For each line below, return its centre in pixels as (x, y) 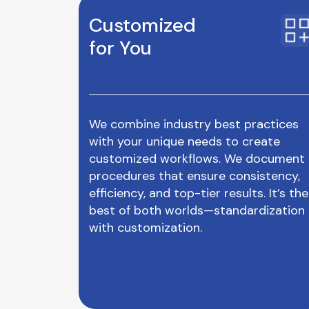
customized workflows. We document (197, 159)
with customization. (146, 228)
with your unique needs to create (185, 141)
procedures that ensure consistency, (195, 176)
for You (120, 48)
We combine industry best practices (194, 124)
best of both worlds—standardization (197, 210)
